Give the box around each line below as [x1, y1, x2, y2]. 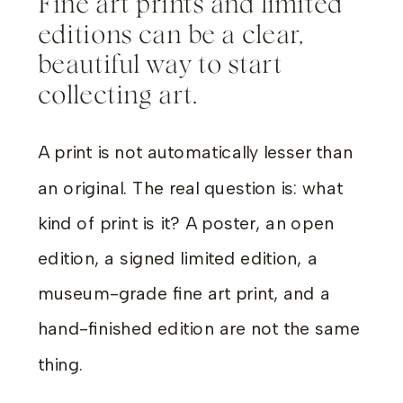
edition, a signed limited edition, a [38, 247, 318, 270]
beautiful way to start [38, 52, 282, 78]
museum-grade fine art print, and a [38, 282, 330, 305]
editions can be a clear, [38, 22, 304, 48]
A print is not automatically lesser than [38, 141, 353, 164]
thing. [38, 353, 84, 375]
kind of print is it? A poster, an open [38, 212, 334, 234]
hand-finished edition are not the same [38, 318, 361, 340]
